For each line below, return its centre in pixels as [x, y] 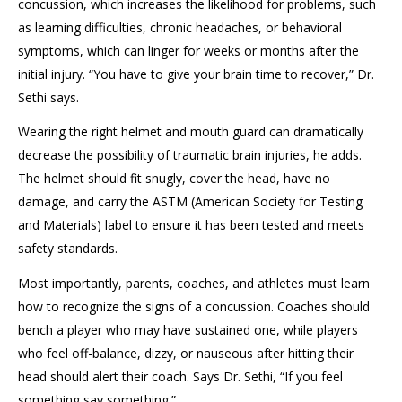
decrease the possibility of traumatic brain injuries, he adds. [190, 155]
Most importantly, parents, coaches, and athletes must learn [194, 283]
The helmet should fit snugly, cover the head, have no [174, 178]
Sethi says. [48, 97]
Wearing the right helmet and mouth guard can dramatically [191, 131]
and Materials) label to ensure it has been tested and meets [191, 225]
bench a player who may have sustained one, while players [188, 329]
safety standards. [68, 248]
